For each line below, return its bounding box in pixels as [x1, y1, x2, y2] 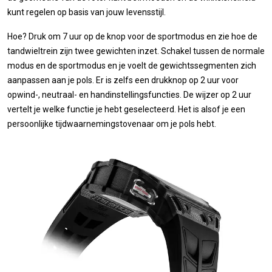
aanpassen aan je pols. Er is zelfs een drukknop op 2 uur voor [7, 75, 239, 86]
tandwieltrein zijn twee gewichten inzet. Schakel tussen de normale [7, 46, 265, 56]
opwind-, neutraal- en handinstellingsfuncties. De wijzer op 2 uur [7, 90, 251, 100]
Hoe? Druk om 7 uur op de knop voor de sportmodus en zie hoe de [7, 32, 257, 42]
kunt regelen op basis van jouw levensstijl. [7, 7, 166, 18]
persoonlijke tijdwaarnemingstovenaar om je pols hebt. [7, 119, 216, 129]
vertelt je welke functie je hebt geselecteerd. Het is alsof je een [7, 104, 245, 115]
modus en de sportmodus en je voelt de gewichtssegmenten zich [7, 61, 256, 71]
